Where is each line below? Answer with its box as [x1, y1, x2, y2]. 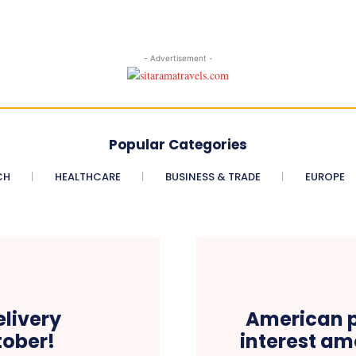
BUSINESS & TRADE [164, 168, 261, 184]
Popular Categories [109, 134, 247, 154]
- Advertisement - [143, 52, 213, 63]
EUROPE [304, 168, 345, 184]
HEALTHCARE [54, 168, 121, 184]
